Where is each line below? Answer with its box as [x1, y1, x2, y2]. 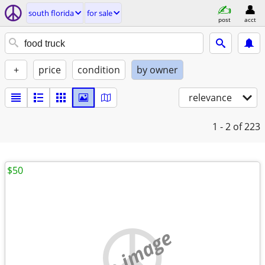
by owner [137, 63, 178, 76]
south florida [28, 8, 74, 18]
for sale [87, 8, 112, 18]
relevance [189, 91, 232, 104]
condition [77, 63, 120, 76]
